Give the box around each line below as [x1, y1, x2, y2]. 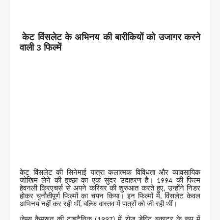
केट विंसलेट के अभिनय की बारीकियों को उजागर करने [22, 32, 201, 42]
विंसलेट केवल [164, 192, 201, 200]
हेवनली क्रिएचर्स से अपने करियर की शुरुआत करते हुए [20, 184, 164, 192]
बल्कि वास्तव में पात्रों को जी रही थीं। [83, 200, 177, 208]
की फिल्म [172, 176, 201, 185]
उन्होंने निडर [167, 184, 201, 192]
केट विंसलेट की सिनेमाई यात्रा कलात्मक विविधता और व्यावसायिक [20, 168, 200, 177]
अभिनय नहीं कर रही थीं [20, 200, 80, 208]
